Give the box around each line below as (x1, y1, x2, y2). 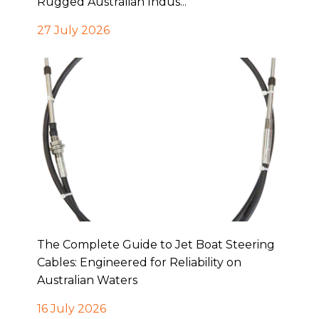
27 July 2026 (36, 23, 110, 38)
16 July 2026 (36, 302, 106, 316)
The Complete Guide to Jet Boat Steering (36, 238, 275, 252)
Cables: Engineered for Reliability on (36, 256, 241, 270)
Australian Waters (36, 273, 137, 288)
